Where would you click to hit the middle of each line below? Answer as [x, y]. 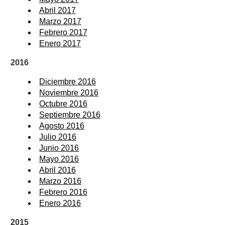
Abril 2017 [58, 11]
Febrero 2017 [63, 33]
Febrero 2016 [63, 192]
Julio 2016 [58, 137]
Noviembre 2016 [69, 93]
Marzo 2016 [60, 181]
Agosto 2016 [62, 126]
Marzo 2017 [60, 22]
